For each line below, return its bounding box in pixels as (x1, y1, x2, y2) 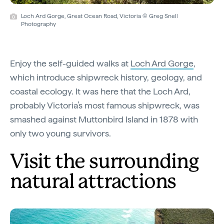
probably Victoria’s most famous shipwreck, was (10, 99, 199, 110)
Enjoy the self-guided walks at (10, 57, 130, 68)
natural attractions (10, 172, 176, 192)
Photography (21, 20, 56, 27)
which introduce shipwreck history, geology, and (10, 71, 202, 82)
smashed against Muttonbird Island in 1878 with (10, 113, 198, 124)
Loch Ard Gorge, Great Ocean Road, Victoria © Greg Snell (21, 12, 178, 19)
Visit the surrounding (10, 152, 199, 172)
